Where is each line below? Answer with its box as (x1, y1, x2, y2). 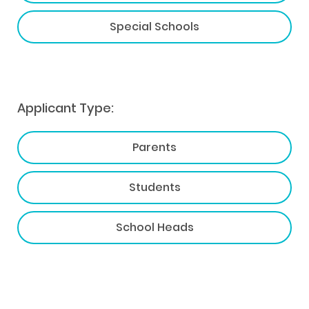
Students (128, 179, 181, 195)
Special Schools (110, 18, 199, 34)
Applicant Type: (17, 99, 114, 117)
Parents (132, 139, 177, 155)
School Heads (115, 219, 194, 235)
